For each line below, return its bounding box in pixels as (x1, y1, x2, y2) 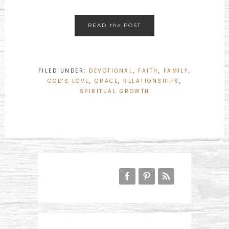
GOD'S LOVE (47, 77, 89, 85)
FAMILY (163, 67, 189, 75)
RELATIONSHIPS (123, 77, 179, 85)
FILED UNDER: (38, 67, 89, 75)
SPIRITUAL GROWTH (79, 87, 150, 96)
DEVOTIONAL (89, 67, 133, 75)
